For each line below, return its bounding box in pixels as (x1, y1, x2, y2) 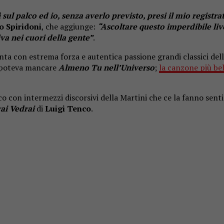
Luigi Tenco (43, 102, 91, 114)
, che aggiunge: (41, 20, 97, 32)
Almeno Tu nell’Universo (58, 61, 154, 73)
